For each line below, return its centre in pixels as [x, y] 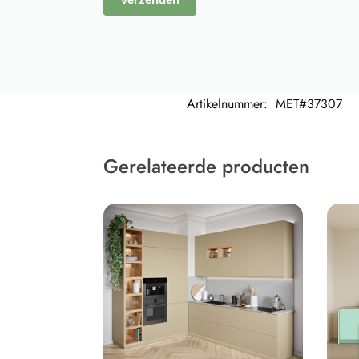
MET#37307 [309, 104]
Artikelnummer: [229, 104]
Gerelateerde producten [206, 166]
